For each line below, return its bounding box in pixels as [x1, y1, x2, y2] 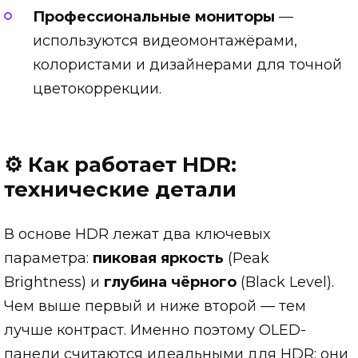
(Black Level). [237, 273, 334, 292]
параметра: [4, 249, 93, 268]
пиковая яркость [93, 249, 224, 268]
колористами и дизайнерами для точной [33, 55, 342, 74]
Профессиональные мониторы [33, 7, 275, 26]
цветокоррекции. [33, 79, 161, 97]
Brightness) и [4, 273, 104, 292]
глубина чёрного [104, 273, 237, 292]
